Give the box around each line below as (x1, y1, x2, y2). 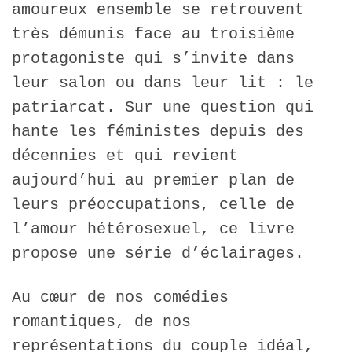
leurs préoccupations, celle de (12, 195, 295, 214)
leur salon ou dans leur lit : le (12, 73, 313, 92)
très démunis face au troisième (12, 24, 295, 43)
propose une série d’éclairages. (12, 244, 304, 262)
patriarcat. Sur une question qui (12, 97, 313, 116)
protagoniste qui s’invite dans (12, 49, 295, 68)
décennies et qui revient (12, 146, 238, 165)
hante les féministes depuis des (12, 122, 304, 141)
